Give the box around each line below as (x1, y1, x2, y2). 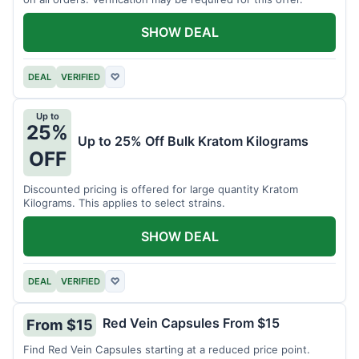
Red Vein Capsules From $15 (103, 315, 280, 332)
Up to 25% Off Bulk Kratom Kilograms (78, 133, 309, 150)
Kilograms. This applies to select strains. (23, 196, 225, 210)
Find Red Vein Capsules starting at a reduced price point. (23, 342, 310, 356)
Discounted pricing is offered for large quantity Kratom (23, 183, 298, 196)
